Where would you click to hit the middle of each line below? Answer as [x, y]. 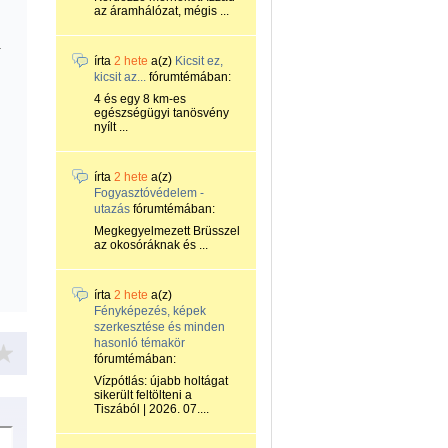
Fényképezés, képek [150, 311]
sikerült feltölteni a [143, 395]
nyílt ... [111, 127]
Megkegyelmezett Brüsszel [167, 231]
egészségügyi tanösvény [161, 113]
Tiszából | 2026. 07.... [151, 409]
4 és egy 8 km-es [140, 99]
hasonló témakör [139, 343]
